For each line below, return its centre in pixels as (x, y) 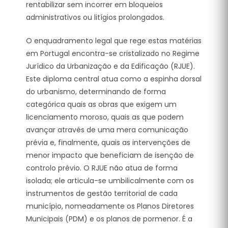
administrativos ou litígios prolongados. (95, 17)
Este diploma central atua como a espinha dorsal (114, 79)
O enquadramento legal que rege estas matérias (114, 40)
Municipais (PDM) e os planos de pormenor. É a (109, 219)
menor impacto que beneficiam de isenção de (110, 155)
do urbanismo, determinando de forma (96, 91)
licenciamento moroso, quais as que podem (105, 117)
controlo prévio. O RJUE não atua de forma (102, 168)
